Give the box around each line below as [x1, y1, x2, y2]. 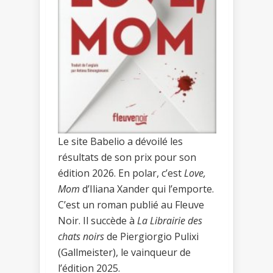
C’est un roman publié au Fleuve [58, 198, 204, 212]
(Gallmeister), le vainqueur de [58, 246, 191, 260]
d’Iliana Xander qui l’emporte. [80, 182, 214, 196]
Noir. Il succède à [58, 214, 137, 228]
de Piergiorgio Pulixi [104, 230, 199, 244]
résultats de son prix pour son [58, 151, 196, 165]
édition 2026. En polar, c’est [58, 166, 184, 180]
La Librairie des [137, 214, 202, 228]
